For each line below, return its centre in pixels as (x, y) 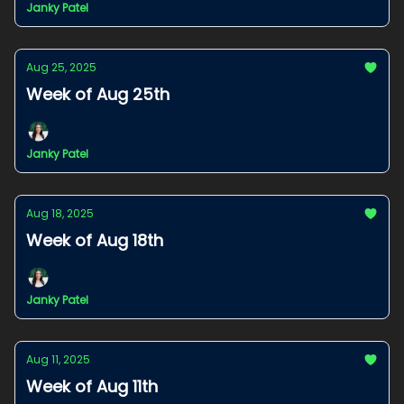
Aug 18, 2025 (60, 213)
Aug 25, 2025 (61, 67)
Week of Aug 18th (95, 240)
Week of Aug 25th (98, 94)
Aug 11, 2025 (58, 359)
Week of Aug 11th (92, 386)
